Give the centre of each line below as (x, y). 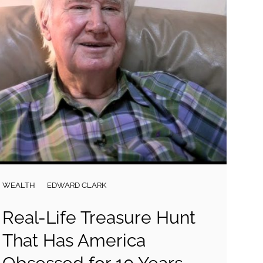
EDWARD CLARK (77, 185)
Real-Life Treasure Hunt (99, 218)
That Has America (74, 240)
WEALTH (19, 185)
